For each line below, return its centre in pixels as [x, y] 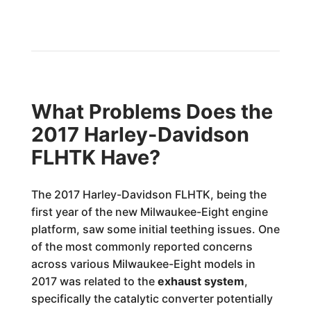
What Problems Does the [152, 111]
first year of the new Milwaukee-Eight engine [149, 212]
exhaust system [201, 281]
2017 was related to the [94, 281]
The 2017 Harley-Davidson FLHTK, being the [149, 194]
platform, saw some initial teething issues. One [155, 229]
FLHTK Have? [95, 157]
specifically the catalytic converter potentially [152, 299]
